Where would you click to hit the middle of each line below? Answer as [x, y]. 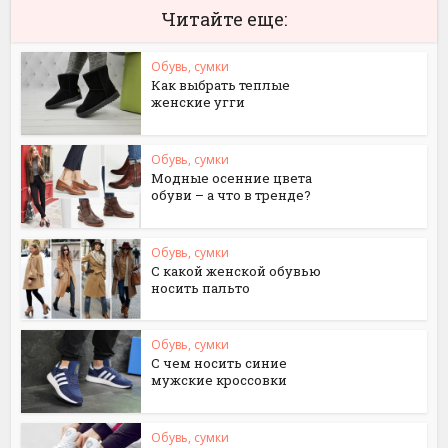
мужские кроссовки [219, 380]
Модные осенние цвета [232, 177]
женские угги [198, 102]
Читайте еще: [224, 19]
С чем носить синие [219, 363]
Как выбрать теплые [221, 85]
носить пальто [201, 287]
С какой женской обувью [236, 270]
